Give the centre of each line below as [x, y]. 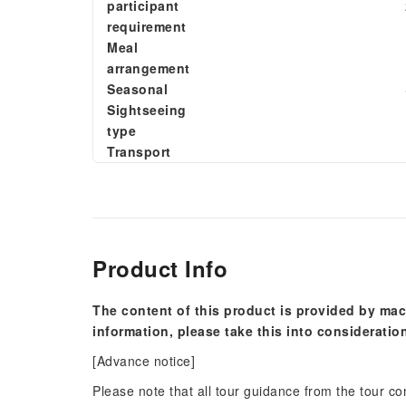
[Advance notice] [144, 361]
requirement [147, 26]
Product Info [160, 268]
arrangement [149, 68]
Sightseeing [147, 110]
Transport [139, 151]
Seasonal [137, 89]
